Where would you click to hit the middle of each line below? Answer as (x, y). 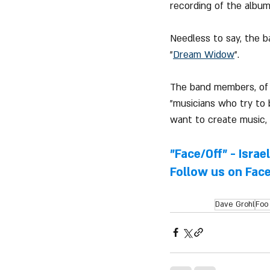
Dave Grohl (234, 204)
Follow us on (208, 172)
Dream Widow (204, 55)
